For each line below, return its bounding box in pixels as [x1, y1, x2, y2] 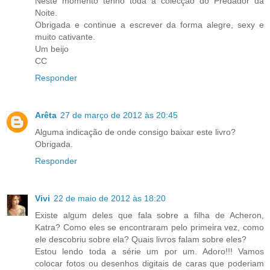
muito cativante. [35, 32, 95, 42]
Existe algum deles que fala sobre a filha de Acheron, [35, 210, 264, 221]
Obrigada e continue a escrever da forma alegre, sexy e [35, 20, 264, 30]
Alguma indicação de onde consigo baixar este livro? [35, 127, 236, 137]
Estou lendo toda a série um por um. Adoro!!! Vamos [35, 246, 264, 257]
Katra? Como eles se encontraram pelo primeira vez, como [35, 222, 264, 233]
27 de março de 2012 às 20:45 [60, 110, 178, 121]
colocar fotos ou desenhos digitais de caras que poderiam [35, 259, 264, 269]
